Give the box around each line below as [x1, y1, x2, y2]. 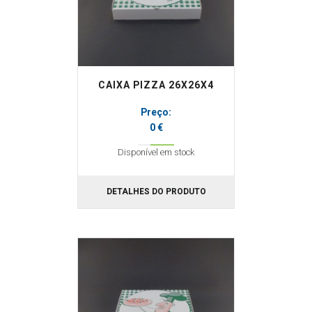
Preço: [141, 105, 171, 120]
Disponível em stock [117, 146, 195, 159]
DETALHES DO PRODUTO [106, 185, 206, 198]
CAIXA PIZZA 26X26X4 [98, 78, 214, 93]
